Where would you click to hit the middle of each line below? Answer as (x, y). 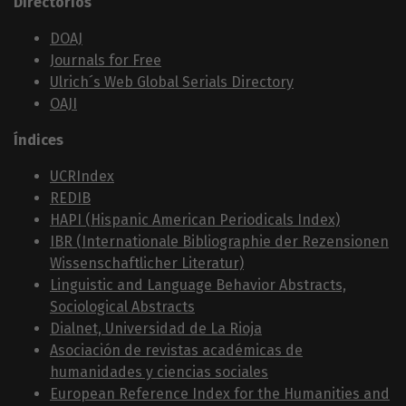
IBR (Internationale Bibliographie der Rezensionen (219, 242)
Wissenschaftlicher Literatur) (147, 264)
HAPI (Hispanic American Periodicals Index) (195, 220)
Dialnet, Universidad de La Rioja (156, 329)
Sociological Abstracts (122, 307)
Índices (39, 140)
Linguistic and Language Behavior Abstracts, (198, 285)
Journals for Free (106, 61)
